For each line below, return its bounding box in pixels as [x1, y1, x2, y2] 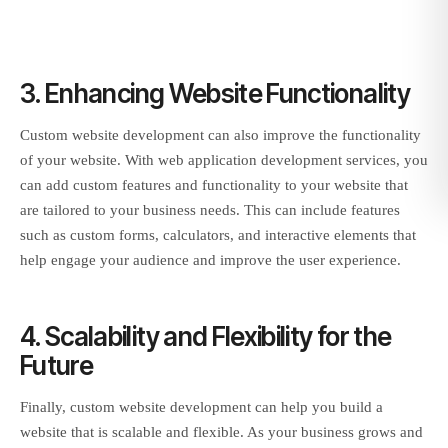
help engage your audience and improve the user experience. [20, 251, 401, 268]
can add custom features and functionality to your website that [20, 176, 408, 193]
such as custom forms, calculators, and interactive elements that [20, 226, 416, 243]
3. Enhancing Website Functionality [20, 77, 410, 109]
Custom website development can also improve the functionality [20, 126, 421, 143]
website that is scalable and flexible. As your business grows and [20, 424, 423, 441]
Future [20, 350, 94, 382]
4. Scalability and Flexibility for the [20, 321, 392, 353]
